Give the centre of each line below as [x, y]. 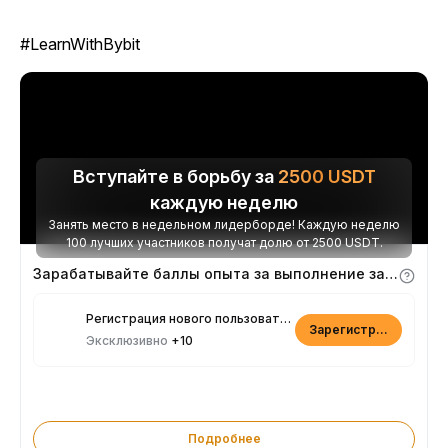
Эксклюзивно [128, 341]
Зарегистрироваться [376, 330]
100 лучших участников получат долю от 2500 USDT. [224, 243]
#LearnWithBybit [80, 44]
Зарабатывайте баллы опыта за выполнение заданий [391, 274]
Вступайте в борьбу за [175, 177]
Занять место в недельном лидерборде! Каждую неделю [224, 225]
